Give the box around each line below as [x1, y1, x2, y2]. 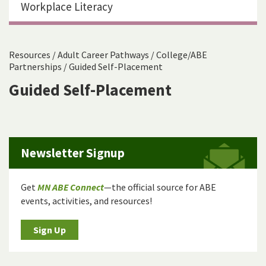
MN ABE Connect [37, 181, 104, 194]
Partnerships [9, 61, 62, 73]
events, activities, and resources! [21, 195, 152, 207]
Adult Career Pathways [58, 49, 149, 61]
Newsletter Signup [21, 145, 125, 161]
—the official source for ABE [104, 181, 216, 194]
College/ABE [156, 49, 207, 61]
